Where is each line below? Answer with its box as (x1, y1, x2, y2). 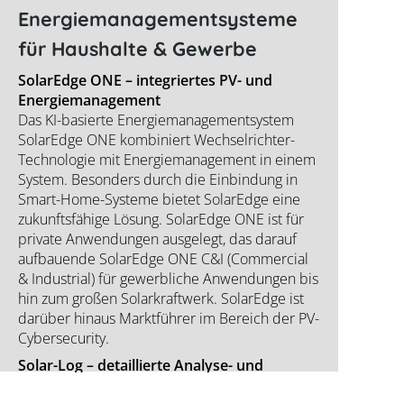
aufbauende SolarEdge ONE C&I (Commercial (18, 249, 308, 270)
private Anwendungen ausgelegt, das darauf (18, 229, 297, 250)
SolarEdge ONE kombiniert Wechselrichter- (18, 130, 295, 151)
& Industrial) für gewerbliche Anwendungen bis (18, 269, 318, 289)
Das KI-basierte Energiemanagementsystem (18, 110, 294, 131)
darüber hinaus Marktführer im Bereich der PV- (18, 308, 319, 329)
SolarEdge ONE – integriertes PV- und (18, 70, 272, 91)
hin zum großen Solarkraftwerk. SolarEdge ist (18, 289, 304, 309)
